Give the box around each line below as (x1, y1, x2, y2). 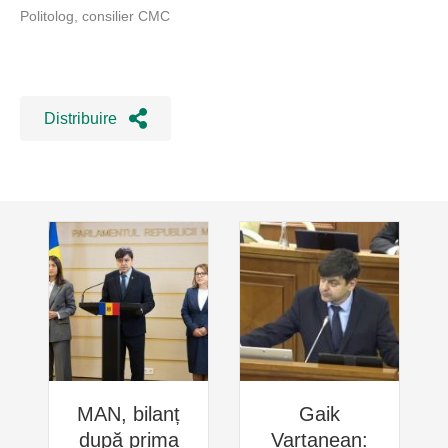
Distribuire (44, 110, 117, 128)
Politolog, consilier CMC (20, 7, 170, 24)
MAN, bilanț (77, 402, 180, 425)
